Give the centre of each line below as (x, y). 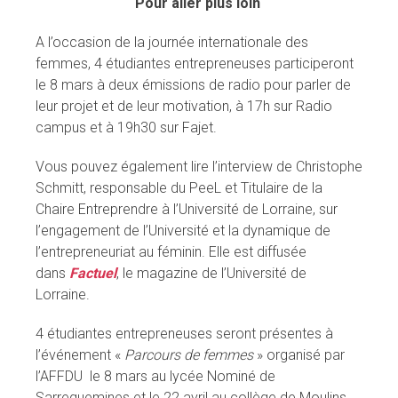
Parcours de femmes (189, 354)
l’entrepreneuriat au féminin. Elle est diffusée (171, 251)
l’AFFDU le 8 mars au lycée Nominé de (155, 376)
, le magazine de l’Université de (211, 273)
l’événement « (80, 354)
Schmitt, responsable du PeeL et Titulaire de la (179, 187)
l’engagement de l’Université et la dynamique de (183, 230)
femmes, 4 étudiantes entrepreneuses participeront (195, 63)
